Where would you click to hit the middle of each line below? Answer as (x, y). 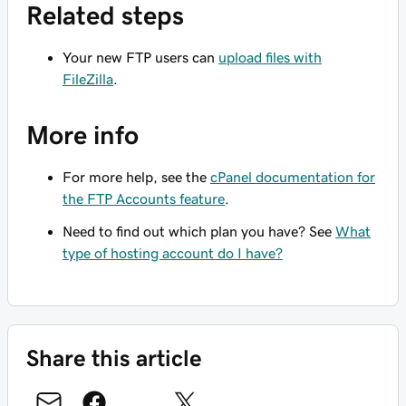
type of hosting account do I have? (173, 252)
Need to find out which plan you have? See (199, 231)
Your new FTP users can (140, 57)
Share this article (114, 358)
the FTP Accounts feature (144, 198)
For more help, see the (136, 176)
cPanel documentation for (293, 176)
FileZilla (88, 78)
